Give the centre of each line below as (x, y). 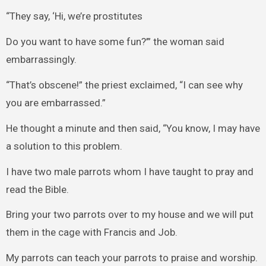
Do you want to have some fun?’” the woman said (115, 42)
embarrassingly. (41, 60)
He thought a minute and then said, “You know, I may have (133, 128)
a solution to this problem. (64, 146)
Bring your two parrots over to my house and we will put (129, 215)
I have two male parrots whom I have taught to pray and (129, 171)
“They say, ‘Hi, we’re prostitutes (74, 16)
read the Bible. (37, 189)
